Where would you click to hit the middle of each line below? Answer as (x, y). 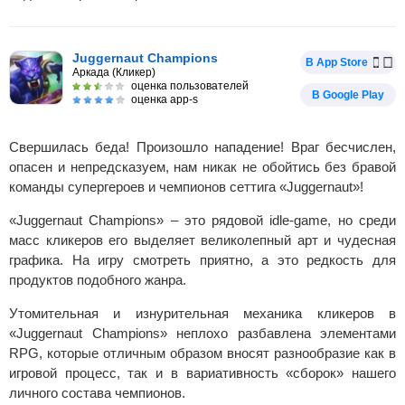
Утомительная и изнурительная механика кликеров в (202, 313)
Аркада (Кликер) (114, 72)
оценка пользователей (190, 86)
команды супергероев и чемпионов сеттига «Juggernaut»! (186, 187)
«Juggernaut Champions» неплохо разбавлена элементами (202, 333)
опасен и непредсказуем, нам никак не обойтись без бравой (202, 167)
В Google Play (348, 95)
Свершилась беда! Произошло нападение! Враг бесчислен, (202, 147)
